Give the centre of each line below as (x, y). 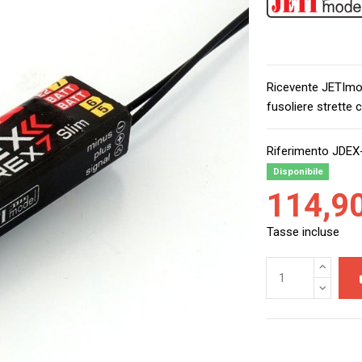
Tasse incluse (303, 232)
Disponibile (298, 171)
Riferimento (298, 151)
